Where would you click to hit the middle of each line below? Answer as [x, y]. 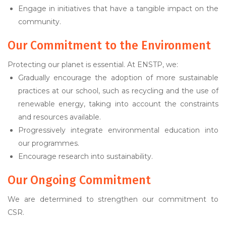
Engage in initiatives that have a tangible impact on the [118, 9]
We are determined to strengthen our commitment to [113, 199]
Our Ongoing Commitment [79, 180]
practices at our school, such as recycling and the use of [118, 91]
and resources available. [60, 117]
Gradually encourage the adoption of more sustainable [118, 78]
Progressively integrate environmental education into [118, 130]
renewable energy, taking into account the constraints [118, 104]
